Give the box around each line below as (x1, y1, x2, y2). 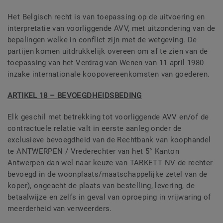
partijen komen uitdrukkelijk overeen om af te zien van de (7, 47, 208, 56)
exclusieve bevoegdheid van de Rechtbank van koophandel (7, 135, 211, 145)
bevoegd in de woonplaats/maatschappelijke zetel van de (7, 170, 208, 179)
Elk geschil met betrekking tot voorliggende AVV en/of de (7, 112, 209, 122)
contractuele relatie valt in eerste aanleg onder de (7, 124, 182, 133)
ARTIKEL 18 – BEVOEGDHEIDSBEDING (7, 91, 142, 101)
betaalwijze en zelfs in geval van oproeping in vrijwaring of (7, 193, 211, 202)
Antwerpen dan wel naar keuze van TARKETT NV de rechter (7, 158, 213, 168)
